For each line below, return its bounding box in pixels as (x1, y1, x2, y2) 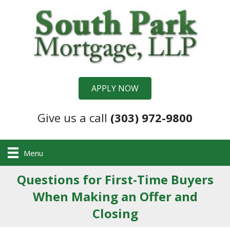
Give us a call (37, 109, 110, 125)
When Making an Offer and (32, 188, 198, 205)
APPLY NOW (91, 82, 139, 94)
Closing (92, 205, 138, 222)
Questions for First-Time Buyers (16, 171, 214, 188)
